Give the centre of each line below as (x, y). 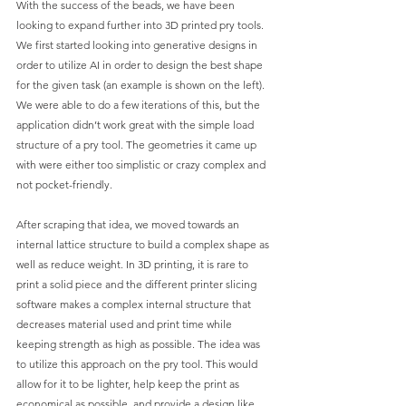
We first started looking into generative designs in (138, 45)
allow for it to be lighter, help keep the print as (129, 384)
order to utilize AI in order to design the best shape (141, 65)
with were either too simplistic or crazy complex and (142, 165)
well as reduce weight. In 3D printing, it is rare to (134, 265)
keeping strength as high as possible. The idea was (140, 344)
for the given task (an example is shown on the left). (142, 85)
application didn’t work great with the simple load (136, 125)
